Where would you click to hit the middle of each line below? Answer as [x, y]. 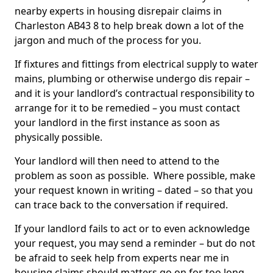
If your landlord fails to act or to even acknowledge [132, 229]
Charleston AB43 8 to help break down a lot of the [129, 26]
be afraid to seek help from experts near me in [122, 258]
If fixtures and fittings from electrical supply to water [136, 64]
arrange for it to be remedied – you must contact [127, 108]
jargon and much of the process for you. [109, 40]
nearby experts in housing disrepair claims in [118, 11]
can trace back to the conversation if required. [122, 205]
